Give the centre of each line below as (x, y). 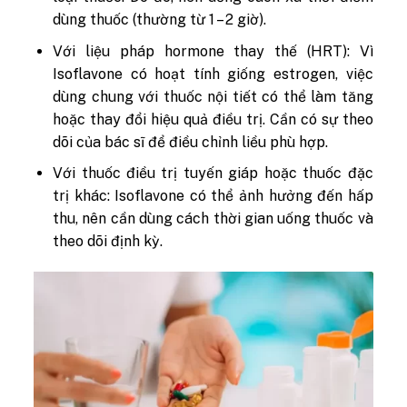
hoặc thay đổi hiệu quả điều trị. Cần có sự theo (213, 119)
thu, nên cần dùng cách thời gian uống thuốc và (213, 219)
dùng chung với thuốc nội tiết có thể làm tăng (213, 96)
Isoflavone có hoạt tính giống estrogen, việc (213, 74)
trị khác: (81, 196)
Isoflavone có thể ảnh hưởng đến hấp (241, 196)
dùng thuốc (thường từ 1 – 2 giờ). (160, 20)
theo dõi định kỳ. (108, 242)
